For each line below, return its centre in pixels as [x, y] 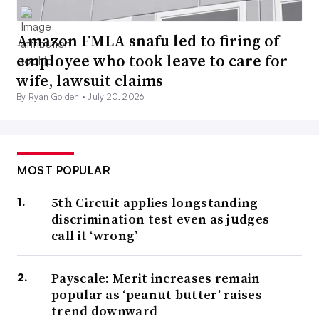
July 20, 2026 [116, 97]
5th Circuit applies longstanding [155, 203]
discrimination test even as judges [161, 219]
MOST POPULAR [64, 171]
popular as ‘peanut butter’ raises [157, 295]
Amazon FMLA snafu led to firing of [148, 41]
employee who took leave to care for [152, 61]
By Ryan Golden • [52, 97]
